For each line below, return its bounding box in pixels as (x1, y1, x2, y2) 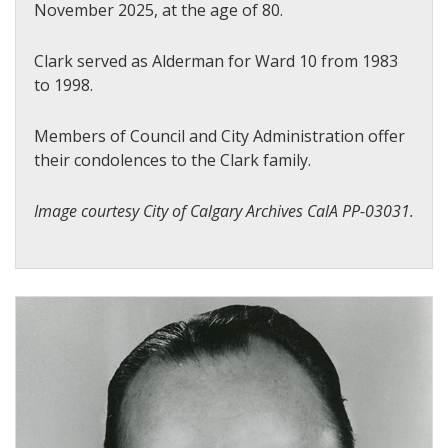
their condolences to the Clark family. (34, 148, 311, 171)
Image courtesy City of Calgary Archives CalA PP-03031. (34, 199, 414, 222)
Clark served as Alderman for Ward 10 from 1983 (34, 49, 398, 72)
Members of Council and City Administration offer (34, 124, 405, 147)
